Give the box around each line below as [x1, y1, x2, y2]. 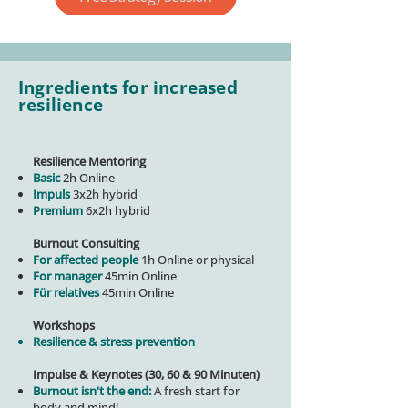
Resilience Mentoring [33, 153, 146, 169]
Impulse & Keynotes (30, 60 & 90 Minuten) [33, 366, 260, 382]
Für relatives [33, 284, 99, 301]
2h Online [63, 169, 115, 186]
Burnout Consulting [33, 235, 139, 251]
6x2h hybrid [86, 202, 150, 219]
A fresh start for [151, 382, 240, 399]
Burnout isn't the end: [33, 382, 151, 399]
